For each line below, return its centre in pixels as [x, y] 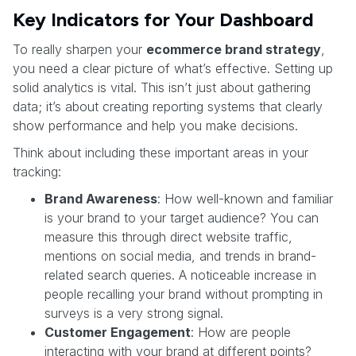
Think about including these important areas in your [161, 152]
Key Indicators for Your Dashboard [163, 19]
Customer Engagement [118, 332]
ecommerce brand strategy [234, 49]
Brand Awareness [101, 198]
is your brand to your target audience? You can [182, 217]
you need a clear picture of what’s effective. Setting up [173, 68]
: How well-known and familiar [245, 198]
